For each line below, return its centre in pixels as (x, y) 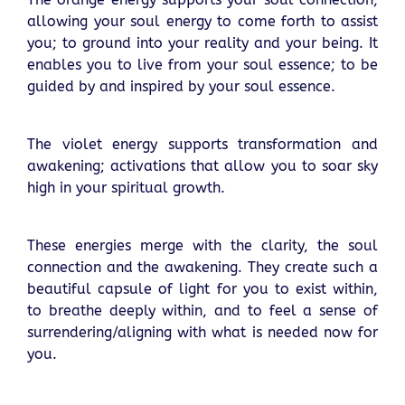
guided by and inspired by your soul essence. (181, 87)
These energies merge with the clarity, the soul (202, 246)
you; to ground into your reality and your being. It (202, 43)
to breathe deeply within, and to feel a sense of (202, 311)
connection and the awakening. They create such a (202, 268)
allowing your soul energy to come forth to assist (202, 22)
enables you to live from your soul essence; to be (202, 65)
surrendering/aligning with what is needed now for (202, 333)
